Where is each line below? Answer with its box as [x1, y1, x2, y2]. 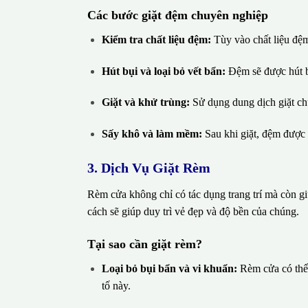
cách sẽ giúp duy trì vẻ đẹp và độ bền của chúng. [87, 205, 299, 217]
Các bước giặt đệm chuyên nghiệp [87, 8, 268, 22]
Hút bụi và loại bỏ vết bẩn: [101, 65, 225, 77]
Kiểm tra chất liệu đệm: [101, 33, 211, 45]
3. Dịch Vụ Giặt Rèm [87, 159, 210, 175]
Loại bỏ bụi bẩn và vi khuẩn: [101, 262, 237, 274]
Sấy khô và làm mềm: [101, 128, 202, 140]
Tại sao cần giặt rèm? [87, 236, 202, 251]
